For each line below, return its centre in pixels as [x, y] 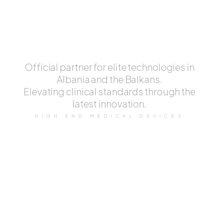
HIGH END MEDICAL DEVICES [109, 116]
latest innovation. [109, 103]
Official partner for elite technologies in [109, 67]
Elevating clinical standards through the [109, 91]
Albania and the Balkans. [109, 79]
